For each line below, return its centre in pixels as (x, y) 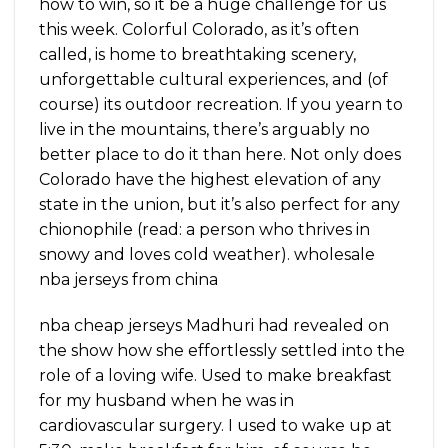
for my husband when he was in (166, 400)
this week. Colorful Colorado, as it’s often (199, 30)
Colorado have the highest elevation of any (210, 180)
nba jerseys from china (128, 280)
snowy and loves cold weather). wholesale (207, 255)
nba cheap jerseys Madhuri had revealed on (214, 325)
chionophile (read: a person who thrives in (204, 230)
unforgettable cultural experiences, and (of (213, 80)
